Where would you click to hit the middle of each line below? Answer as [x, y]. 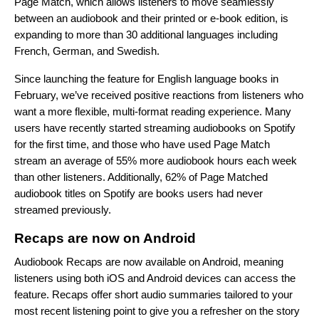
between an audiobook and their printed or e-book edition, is [151, 19]
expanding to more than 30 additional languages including [146, 35]
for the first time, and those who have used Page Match [142, 145]
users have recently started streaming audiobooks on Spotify [155, 128]
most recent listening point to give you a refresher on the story [157, 311]
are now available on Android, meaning [193, 262]
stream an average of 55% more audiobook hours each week [156, 161]
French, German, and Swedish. [88, 51]
